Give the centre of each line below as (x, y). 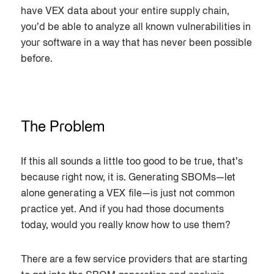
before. (36, 60)
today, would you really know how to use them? (125, 226)
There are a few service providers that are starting (134, 260)
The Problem (63, 128)
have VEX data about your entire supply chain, (125, 12)
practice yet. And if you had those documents (122, 210)
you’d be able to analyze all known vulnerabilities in (135, 28)
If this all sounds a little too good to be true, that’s (131, 162)
